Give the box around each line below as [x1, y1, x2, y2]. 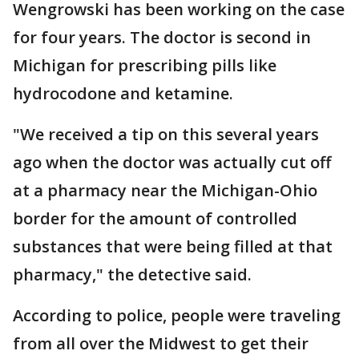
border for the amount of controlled [13, 207, 297, 229]
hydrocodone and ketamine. [13, 82, 233, 104]
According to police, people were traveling [13, 304, 341, 326]
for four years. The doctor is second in [13, 26, 311, 48]
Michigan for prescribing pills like [13, 54, 276, 76]
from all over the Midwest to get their [13, 332, 309, 354]
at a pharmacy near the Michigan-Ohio [13, 179, 317, 201]
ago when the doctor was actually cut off [13, 151, 331, 173]
